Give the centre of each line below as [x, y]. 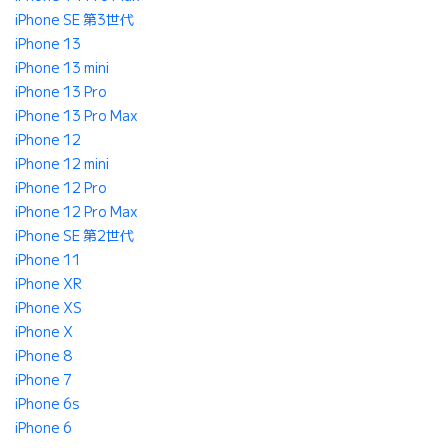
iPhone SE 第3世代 [74, 20]
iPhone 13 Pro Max [76, 116]
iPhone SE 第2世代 [74, 236]
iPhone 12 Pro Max [76, 212]
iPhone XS [48, 308]
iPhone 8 [43, 356]
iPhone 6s [47, 404]
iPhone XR [48, 284]
